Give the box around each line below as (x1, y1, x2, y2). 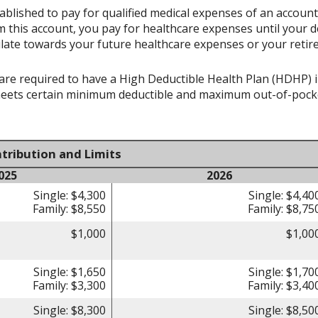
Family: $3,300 (33, 278, 106, 294)
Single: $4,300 (33, 187, 106, 204)
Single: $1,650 (33, 264, 106, 280)
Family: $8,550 (33, 201, 106, 217)
